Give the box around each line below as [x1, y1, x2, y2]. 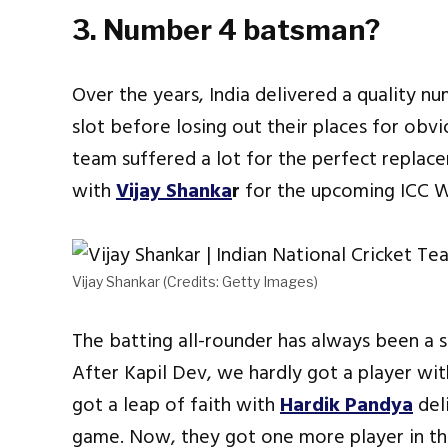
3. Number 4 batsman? [72, 13, 380, 48]
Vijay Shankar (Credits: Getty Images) [72, 273, 318, 291]
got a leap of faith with [72, 389, 280, 422]
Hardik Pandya [280, 389, 413, 422]
